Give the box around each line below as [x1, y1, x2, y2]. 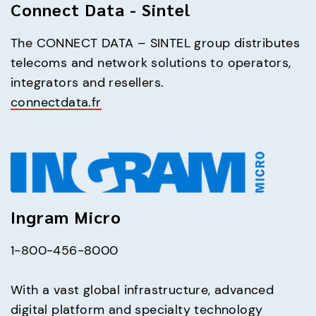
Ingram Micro [11, 205, 121, 228]
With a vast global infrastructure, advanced [11, 281, 274, 298]
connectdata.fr [11, 94, 102, 110]
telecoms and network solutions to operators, [11, 54, 291, 71]
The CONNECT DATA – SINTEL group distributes [11, 35, 300, 51]
